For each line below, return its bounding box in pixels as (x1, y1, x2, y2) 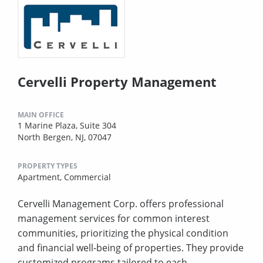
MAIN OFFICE (18, 109, 64, 120)
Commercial (64, 171, 111, 183)
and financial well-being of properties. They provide (18, 241, 244, 254)
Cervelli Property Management (18, 72, 217, 90)
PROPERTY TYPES (18, 160, 77, 171)
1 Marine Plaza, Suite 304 (18, 119, 116, 131)
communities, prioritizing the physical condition (18, 226, 228, 240)
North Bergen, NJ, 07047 (18, 131, 112, 143)
